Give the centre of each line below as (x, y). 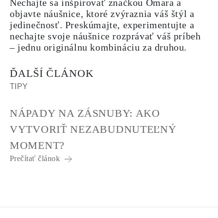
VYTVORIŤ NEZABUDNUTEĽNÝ (93, 129)
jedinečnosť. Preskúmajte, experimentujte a (102, 25)
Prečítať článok (36, 158)
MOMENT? (37, 145)
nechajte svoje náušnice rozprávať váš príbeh (105, 36)
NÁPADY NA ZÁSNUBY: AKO (85, 113)
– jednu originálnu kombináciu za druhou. (99, 47)
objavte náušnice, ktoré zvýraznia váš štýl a (102, 14)
